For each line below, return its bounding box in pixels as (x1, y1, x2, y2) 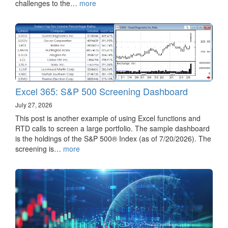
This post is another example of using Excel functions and (15, 112, 201, 123)
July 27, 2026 (15, 100, 52, 109)
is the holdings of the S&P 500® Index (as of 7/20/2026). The (15, 133, 211, 144)
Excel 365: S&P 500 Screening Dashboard (15, 84, 188, 98)
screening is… (15, 143, 63, 154)
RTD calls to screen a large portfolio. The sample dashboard (15, 123, 210, 133)
